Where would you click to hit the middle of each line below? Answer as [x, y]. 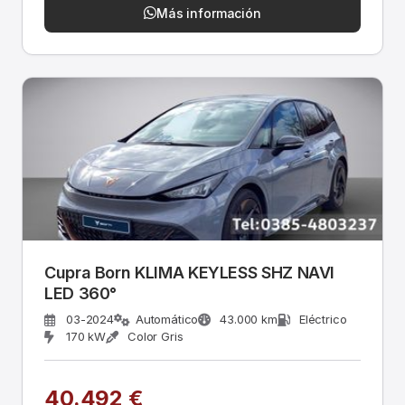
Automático [167, 319]
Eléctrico [323, 319]
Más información [209, 13]
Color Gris [155, 336]
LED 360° [81, 293]
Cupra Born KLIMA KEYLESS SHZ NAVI [190, 273]
